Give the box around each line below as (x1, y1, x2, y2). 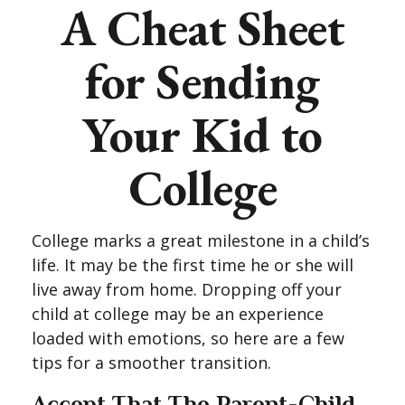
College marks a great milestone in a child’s (32, 230, 370, 251)
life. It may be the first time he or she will (32, 254, 353, 276)
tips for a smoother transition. (32, 352, 271, 373)
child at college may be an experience (32, 303, 324, 325)
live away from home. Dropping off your (32, 278, 342, 300)
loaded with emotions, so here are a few (32, 327, 344, 349)
